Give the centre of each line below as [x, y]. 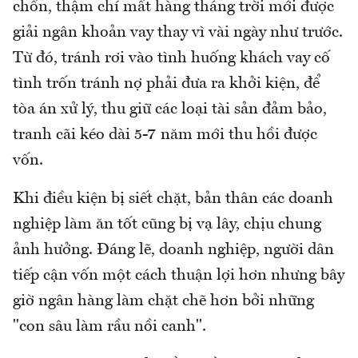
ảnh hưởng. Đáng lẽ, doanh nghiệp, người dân [173, 251]
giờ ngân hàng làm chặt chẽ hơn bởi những [163, 302]
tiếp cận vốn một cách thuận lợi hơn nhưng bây [179, 276]
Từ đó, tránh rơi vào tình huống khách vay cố [171, 59]
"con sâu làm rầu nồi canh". [109, 327]
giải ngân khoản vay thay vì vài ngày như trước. [178, 33]
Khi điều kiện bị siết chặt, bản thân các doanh [173, 199]
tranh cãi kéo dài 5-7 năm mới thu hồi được [165, 135]
